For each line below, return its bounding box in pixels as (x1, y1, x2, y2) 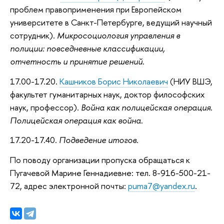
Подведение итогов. (59, 134, 138, 146)
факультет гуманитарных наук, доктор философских (10, 88, 204, 100)
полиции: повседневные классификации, (10, 42, 165, 54)
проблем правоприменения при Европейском (10, 3, 181, 15)
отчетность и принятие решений (10, 55, 142, 67)
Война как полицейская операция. (81, 101, 212, 113)
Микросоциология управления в (57, 29, 180, 41)
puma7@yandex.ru (128, 179, 195, 191)
